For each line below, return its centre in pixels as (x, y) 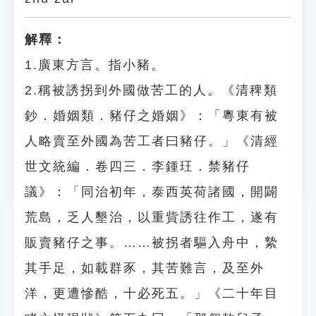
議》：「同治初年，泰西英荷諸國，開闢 (152, 192)
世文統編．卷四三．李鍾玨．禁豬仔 (138, 166)
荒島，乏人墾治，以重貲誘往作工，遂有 (152, 217)
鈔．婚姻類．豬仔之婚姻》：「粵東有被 (152, 116)
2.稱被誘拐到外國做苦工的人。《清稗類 (151, 90)
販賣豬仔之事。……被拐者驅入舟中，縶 (152, 243)
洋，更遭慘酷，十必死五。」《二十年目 (152, 293)
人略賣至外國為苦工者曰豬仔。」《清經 (152, 141)
